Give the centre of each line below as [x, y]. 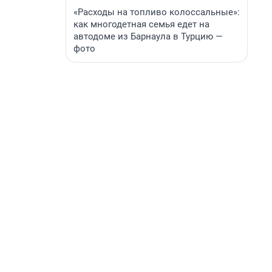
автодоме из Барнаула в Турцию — [148, 36]
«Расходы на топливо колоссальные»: [157, 12]
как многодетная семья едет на [141, 24]
